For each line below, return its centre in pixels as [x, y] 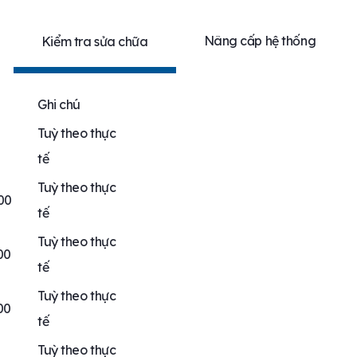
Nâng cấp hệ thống [260, 41]
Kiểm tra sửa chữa [94, 42]
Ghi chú [59, 105]
